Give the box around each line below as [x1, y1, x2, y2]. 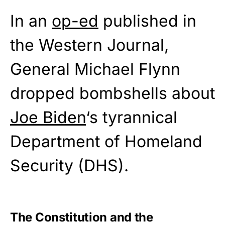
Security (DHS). [10, 156, 129, 176]
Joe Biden [10, 107, 86, 128]
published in [98, 11, 196, 31]
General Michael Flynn [10, 59, 180, 79]
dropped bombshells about [10, 83, 215, 103]
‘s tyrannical [86, 107, 177, 128]
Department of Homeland [10, 132, 202, 152]
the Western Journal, [10, 35, 169, 55]
